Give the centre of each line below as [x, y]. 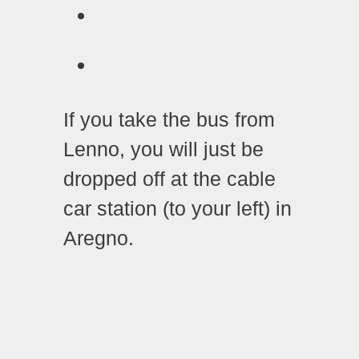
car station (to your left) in [177, 209]
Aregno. [99, 238]
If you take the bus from [169, 120]
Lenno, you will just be [163, 149]
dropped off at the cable [169, 179]
